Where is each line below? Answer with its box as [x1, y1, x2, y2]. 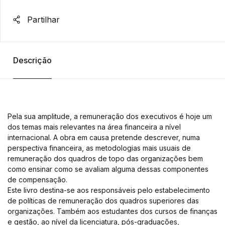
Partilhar [25, 15, 60, 25]
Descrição [13, 55, 52, 65]
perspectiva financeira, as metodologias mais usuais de [8, 144, 191, 152]
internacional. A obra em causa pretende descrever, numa [8, 133, 200, 142]
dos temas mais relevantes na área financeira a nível [8, 123, 181, 131]
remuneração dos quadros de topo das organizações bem [8, 154, 203, 163]
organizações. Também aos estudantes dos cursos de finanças [8, 207, 217, 215]
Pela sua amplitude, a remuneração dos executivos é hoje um [8, 112, 212, 121]
